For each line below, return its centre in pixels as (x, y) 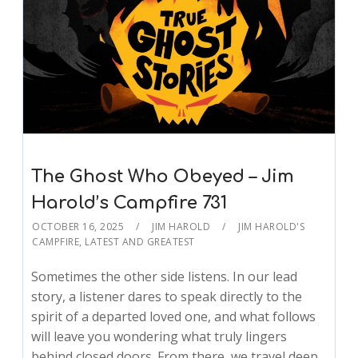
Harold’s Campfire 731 (129, 203)
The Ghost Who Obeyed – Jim (163, 177)
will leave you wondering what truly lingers (159, 337)
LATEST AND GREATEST (140, 242)
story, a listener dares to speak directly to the (167, 297)
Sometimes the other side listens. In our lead (165, 277)
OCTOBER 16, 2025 (78, 227)
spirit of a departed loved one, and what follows (174, 317)
